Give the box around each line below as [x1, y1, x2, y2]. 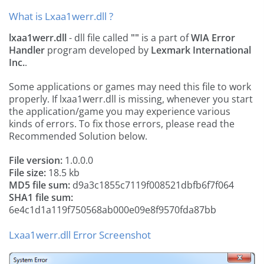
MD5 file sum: [9, 179, 70, 192]
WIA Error [191, 31, 235, 44]
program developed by [45, 44, 151, 57]
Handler [9, 44, 45, 57]
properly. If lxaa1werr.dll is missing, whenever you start [9, 93, 253, 105]
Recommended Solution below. [9, 130, 147, 143]
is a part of [139, 31, 191, 44]
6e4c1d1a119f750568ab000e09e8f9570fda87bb [9, 203, 216, 216]
